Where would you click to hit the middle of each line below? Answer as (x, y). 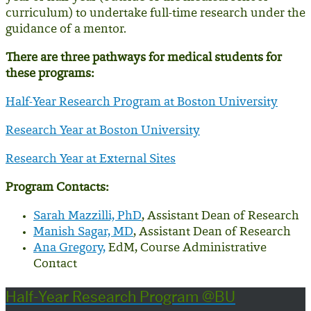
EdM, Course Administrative (186, 248)
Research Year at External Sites (91, 159)
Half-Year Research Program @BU (120, 296)
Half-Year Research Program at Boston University (142, 102)
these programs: (50, 74)
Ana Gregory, (69, 248)
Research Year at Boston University (103, 131)
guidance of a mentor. (66, 30)
